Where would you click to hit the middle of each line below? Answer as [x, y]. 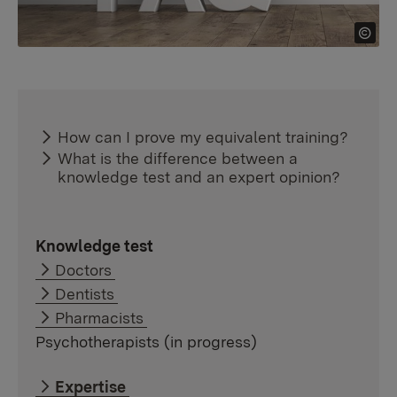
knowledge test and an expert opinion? [199, 176]
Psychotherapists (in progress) [146, 341]
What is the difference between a [178, 158]
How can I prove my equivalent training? [203, 136]
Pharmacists [100, 317]
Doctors [84, 269]
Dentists [85, 293]
